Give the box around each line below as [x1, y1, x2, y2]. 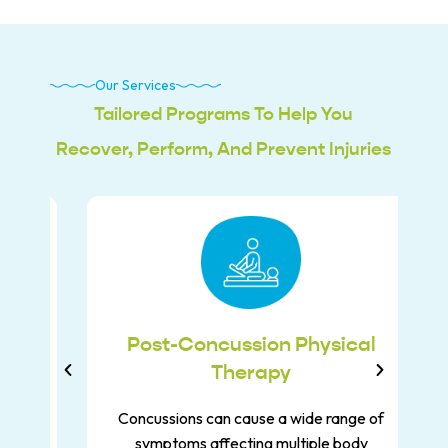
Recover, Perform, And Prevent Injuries [56, 136, 392, 160]
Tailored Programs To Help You [94, 101, 354, 125]
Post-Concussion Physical [99, 330, 349, 357]
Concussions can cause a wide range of [91, 407, 357, 428]
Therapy [184, 358, 264, 385]
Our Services [95, 75, 176, 94]
